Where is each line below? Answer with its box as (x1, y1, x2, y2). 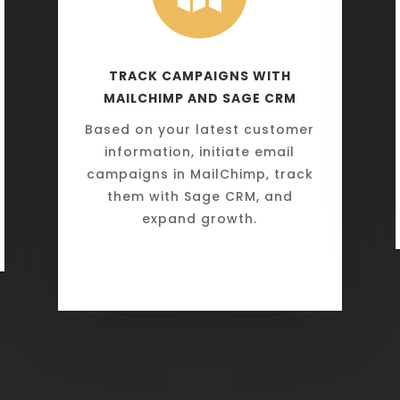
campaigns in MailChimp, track (86, 164, 313, 183)
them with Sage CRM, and (106, 187, 293, 205)
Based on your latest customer (85, 120, 315, 138)
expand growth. (142, 209, 258, 228)
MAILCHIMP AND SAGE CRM (103, 88, 296, 107)
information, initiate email (104, 142, 296, 161)
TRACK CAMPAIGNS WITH (108, 66, 291, 85)
